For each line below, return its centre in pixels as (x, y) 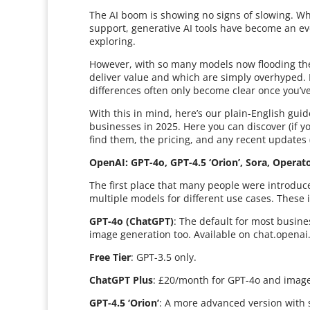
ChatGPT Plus (121, 280)
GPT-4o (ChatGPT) (132, 221)
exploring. (113, 41)
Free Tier (110, 257)
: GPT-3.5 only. (164, 257)
